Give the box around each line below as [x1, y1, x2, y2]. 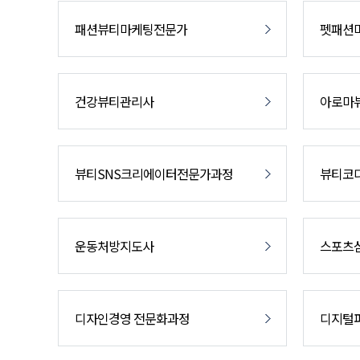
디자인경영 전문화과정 [75, 309, 190, 328]
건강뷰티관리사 [75, 92, 153, 111]
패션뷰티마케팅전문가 [75, 19, 187, 39]
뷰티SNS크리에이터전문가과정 [75, 164, 233, 183]
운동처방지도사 [75, 236, 153, 256]
